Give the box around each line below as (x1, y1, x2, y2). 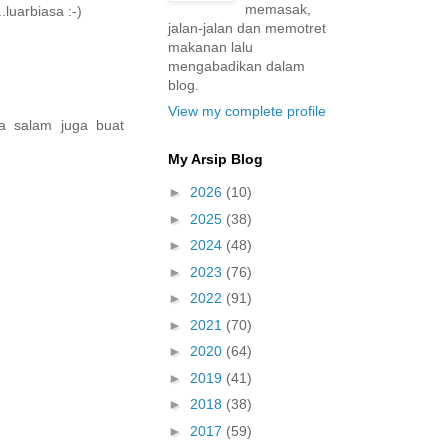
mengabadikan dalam (168, 57, 305, 74)
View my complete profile (168, 102, 326, 119)
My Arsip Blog (168, 150, 263, 167)
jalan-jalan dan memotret (168, 19, 326, 36)
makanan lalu (168, 38, 253, 55)
